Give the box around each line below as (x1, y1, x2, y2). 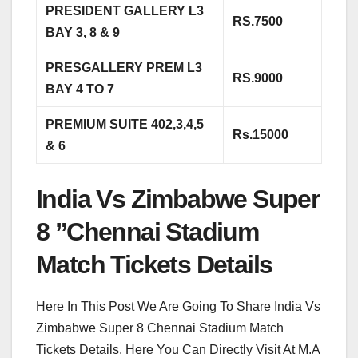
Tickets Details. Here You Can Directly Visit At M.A (36, 342, 320, 356)
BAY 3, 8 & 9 (46, 25, 124, 39)
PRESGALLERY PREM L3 (46, 60, 203, 74)
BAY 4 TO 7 (46, 82, 118, 96)
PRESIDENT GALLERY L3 (46, 3, 205, 18)
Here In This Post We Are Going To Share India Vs (36, 299, 320, 313)
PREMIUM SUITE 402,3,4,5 (46, 117, 205, 131)
